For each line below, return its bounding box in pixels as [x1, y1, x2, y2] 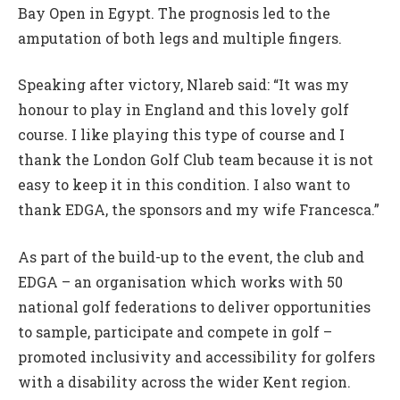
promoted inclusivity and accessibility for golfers [18, 346, 375, 366]
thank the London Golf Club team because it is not [18, 150, 373, 170]
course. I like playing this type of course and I [18, 125, 345, 145]
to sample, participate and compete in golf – [18, 321, 332, 341]
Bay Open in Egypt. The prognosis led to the [18, 3, 330, 22]
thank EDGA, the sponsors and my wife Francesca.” [18, 200, 379, 220]
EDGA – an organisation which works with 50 [18, 271, 343, 291]
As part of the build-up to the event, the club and [18, 246, 364, 266]
